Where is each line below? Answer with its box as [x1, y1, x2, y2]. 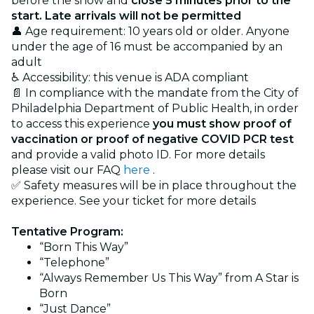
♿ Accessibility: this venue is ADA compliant [11, 70, 249, 84]
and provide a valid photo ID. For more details [11, 147, 265, 161]
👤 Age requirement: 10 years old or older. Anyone [11, 24, 289, 38]
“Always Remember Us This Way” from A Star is [39, 271, 299, 285]
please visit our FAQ [11, 163, 123, 177]
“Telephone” [39, 255, 109, 269]
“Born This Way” [39, 240, 128, 254]
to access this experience [11, 116, 153, 130]
